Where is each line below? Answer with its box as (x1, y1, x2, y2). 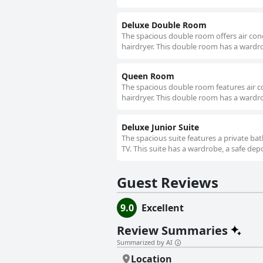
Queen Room (122, 70, 174, 82)
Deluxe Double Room (122, 19, 207, 31)
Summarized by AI (117, 238, 173, 247)
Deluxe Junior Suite (122, 122, 199, 133)
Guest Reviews (117, 173, 218, 193)
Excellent (141, 201, 184, 215)
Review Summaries (117, 222, 228, 239)
